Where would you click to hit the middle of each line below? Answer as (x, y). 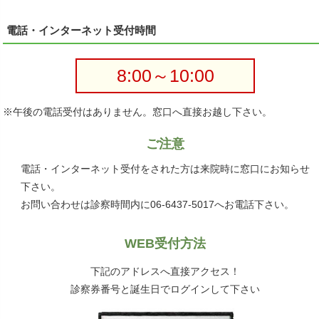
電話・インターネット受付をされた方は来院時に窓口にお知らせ (165, 168)
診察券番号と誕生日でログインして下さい (165, 289)
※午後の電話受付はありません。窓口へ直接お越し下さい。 (137, 111)
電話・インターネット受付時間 (81, 30)
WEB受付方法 (165, 243)
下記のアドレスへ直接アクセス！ (165, 271)
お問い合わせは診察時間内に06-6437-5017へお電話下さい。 (157, 204)
